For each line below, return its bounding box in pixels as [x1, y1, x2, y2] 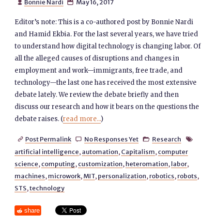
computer [158, 148, 188, 155]
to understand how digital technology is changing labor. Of [15, 42, 201, 50]
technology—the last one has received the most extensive [15, 78, 197, 87]
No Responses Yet [84, 135, 139, 143]
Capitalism [121, 148, 155, 155]
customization [78, 160, 123, 168]
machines [15, 172, 46, 180]
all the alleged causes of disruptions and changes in [15, 54, 180, 62]
